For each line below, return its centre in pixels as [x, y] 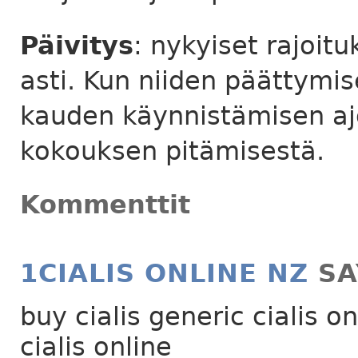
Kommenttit [105, 204]
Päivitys [77, 46]
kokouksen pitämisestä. [172, 151]
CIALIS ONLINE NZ [173, 273]
